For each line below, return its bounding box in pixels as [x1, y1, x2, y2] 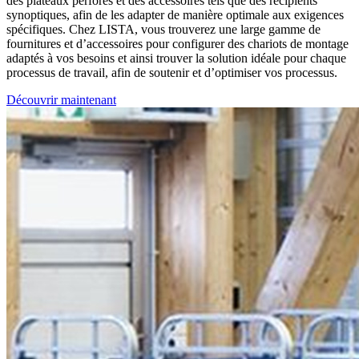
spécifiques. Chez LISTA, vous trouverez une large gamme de [6, 22, 321, 37]
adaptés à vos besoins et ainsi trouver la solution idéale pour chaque [6, 51, 346, 66]
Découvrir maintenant [6, 93, 116, 107]
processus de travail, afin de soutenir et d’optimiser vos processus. [6, 66, 337, 80]
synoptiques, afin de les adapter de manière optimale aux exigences [6, 8, 344, 22]
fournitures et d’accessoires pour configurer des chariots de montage [6, 37, 349, 51]
